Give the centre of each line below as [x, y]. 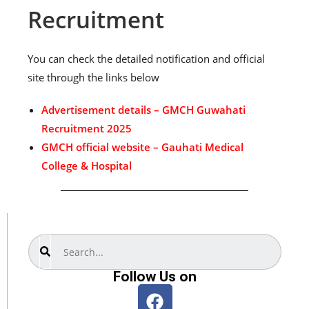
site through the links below [93, 77]
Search [43, 242]
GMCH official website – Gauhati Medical [142, 147]
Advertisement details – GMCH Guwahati [143, 110]
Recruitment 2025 [87, 128]
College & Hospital [87, 166]
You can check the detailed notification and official [146, 59]
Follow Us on [155, 277]
